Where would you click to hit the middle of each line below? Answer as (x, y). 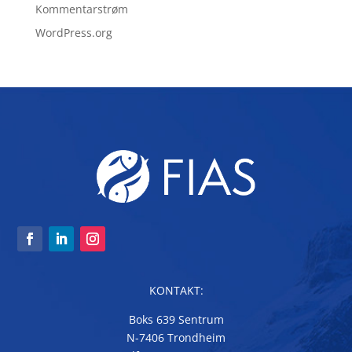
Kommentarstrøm (81, 9)
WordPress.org (73, 33)
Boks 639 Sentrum (176, 319)
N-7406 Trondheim (176, 337)
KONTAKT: (176, 290)
